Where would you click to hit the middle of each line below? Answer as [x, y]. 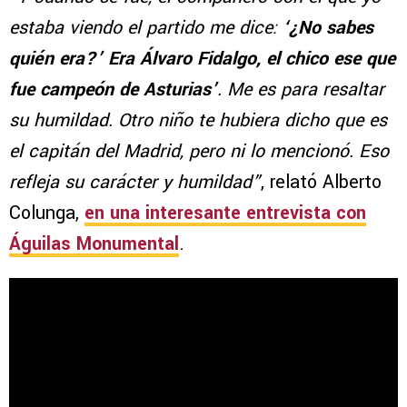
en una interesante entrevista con [225, 213]
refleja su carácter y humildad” [135, 182]
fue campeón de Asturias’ [113, 89]
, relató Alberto [321, 182]
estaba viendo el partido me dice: [146, 27]
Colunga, [47, 213]
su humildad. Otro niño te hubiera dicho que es [198, 120]
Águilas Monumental [94, 243]
